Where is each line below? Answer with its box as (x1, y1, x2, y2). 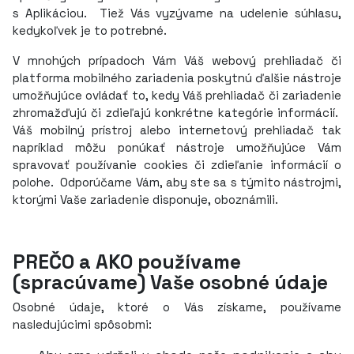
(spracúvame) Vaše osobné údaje (13, 269, 328, 295)
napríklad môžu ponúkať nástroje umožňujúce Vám (13, 140, 341, 155)
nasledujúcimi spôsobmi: (13, 317, 152, 332)
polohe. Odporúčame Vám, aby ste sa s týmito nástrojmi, (13, 175, 341, 190)
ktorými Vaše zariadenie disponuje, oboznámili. (13, 192, 278, 207)
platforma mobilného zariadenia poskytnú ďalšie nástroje (13, 70, 341, 85)
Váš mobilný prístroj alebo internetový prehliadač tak (13, 122, 341, 137)
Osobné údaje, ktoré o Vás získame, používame (13, 299, 341, 314)
